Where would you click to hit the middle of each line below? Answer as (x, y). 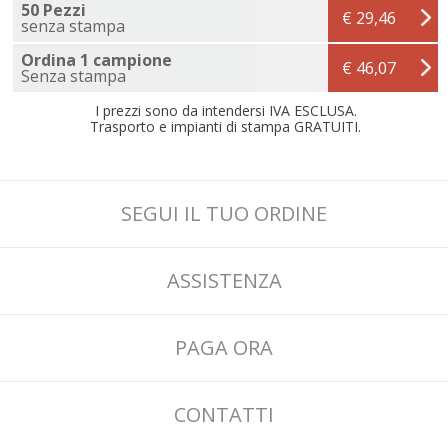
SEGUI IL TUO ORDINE (224, 213)
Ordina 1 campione (96, 59)
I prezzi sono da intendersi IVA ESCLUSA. (225, 110)
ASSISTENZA (224, 280)
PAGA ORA (224, 347)
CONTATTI (224, 414)
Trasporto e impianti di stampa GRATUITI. (225, 126)
